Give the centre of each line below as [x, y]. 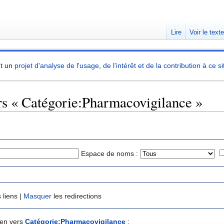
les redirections [76, 196]
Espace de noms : [109, 153]
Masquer [37, 196]
